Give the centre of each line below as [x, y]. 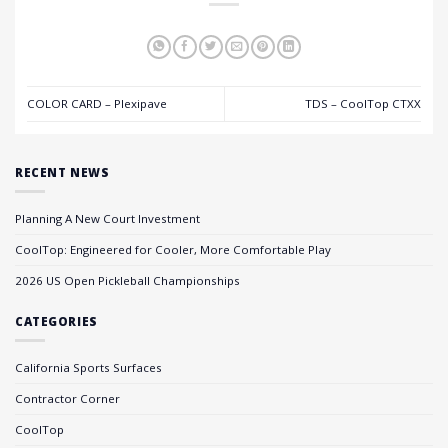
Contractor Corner [67, 399]
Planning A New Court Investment [107, 219]
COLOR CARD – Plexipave [97, 103]
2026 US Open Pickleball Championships [127, 281]
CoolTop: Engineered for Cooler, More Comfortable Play [173, 250]
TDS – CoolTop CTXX [363, 103]
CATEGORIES [56, 322]
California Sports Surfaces [88, 368]
